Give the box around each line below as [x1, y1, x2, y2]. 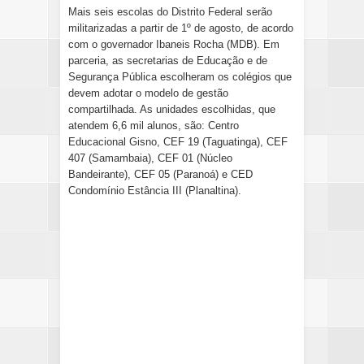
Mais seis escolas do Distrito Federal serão [68, 6, 272, 19]
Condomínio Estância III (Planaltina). [68, 184, 241, 197]
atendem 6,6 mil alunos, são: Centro [68, 119, 239, 132]
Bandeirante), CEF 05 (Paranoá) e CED [68, 168, 253, 181]
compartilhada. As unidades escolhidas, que [68, 103, 275, 116]
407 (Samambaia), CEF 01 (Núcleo [68, 152, 232, 165]
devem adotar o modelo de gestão [68, 87, 228, 100]
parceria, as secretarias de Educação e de [68, 54, 267, 67]
